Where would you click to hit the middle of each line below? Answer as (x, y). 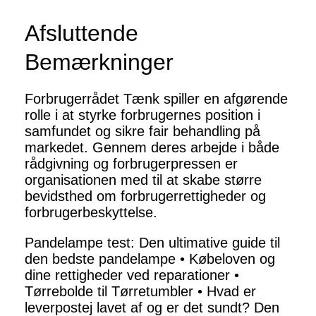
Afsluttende (81, 34)
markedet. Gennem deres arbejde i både (152, 148)
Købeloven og (232, 259)
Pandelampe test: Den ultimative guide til (152, 243)
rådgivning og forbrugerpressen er (131, 164)
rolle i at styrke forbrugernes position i (142, 115)
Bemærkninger (99, 62)
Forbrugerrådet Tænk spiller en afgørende (156, 99)
